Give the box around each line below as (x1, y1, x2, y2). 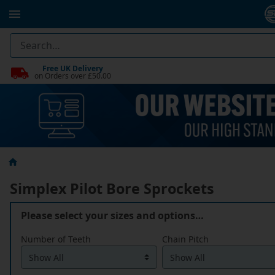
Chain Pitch (162, 233, 209, 246)
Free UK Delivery (42, 63, 103, 74)
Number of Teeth (21, 233, 91, 246)
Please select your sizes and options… (21, 209, 204, 223)
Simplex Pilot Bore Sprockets (10, 179, 214, 199)
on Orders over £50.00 (34, 70, 111, 81)
